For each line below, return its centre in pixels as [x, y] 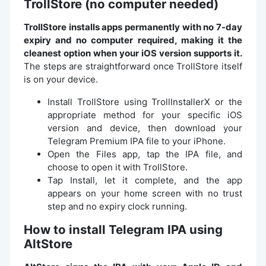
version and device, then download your [145, 128]
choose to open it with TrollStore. [118, 167]
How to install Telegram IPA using [123, 229]
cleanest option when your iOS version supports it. [133, 53]
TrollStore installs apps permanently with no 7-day [133, 27]
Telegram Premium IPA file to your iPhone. [137, 141]
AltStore [48, 243]
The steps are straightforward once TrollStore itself [133, 66]
